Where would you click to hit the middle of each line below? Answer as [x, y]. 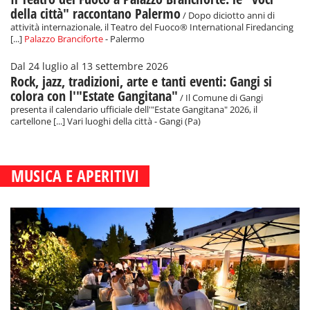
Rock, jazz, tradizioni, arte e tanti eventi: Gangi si [141, 81]
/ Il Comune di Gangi [220, 98]
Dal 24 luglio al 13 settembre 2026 [89, 66]
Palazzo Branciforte [64, 39]
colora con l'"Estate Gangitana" [94, 96]
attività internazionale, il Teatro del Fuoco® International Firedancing [152, 27]
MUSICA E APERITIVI [75, 175]
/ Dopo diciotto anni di [228, 16]
